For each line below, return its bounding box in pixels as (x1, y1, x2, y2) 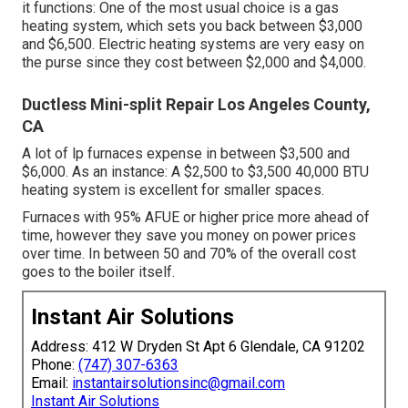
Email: (31, 373, 72, 392)
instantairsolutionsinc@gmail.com (72, 373, 285, 392)
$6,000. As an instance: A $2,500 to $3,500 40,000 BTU (22, 162, 369, 180)
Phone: (31, 355, 78, 373)
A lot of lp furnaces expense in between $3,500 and (22, 144, 350, 162)
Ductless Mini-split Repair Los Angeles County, (22, 94, 371, 114)
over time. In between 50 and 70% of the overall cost (22, 244, 356, 262)
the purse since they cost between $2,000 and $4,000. (22, 53, 366, 71)
